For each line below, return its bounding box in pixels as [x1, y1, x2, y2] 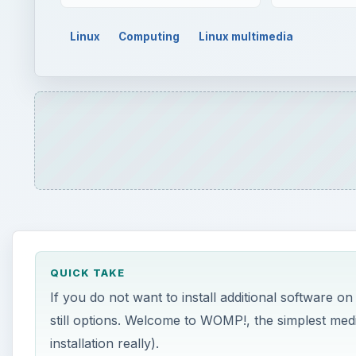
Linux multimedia [199, 29, 294, 43]
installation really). [49, 335, 159, 352]
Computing [118, 29, 180, 43]
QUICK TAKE [49, 267, 125, 280]
